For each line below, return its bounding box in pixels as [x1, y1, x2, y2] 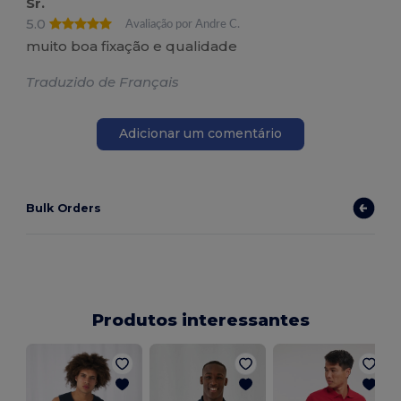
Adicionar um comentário [119, 125, 282, 142]
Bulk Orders [26, 200, 102, 215]
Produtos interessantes [91, 309, 310, 330]
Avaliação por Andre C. [125, 19, 241, 30]
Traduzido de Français [26, 73, 180, 90]
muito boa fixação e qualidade [26, 37, 238, 55]
